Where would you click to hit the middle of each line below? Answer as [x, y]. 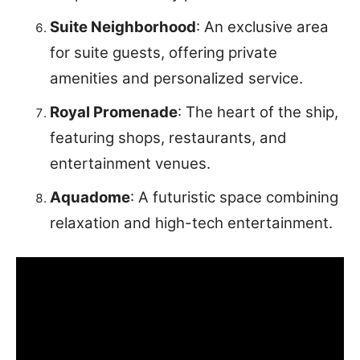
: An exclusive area [262, 27]
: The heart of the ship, [258, 112]
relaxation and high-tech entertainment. [191, 223]
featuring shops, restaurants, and [168, 138]
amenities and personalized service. [176, 79]
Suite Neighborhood [123, 27]
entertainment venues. [130, 164]
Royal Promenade [114, 112]
